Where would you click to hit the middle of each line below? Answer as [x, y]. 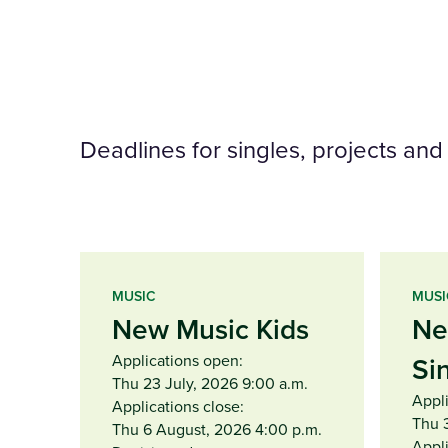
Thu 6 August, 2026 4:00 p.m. [217, 428]
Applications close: [178, 405]
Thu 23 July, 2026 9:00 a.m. [210, 382]
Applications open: [177, 359]
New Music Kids [210, 328]
